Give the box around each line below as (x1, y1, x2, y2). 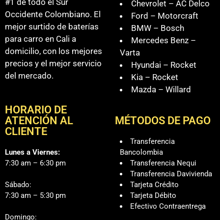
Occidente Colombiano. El (5, 9, 101, 19)
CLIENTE (5, 125, 47, 137)
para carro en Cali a (5, 34, 76, 44)
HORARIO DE (5, 103, 67, 116)
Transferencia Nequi (130, 159, 196, 167)
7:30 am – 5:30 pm (5, 191, 66, 200)
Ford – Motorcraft (131, 11, 198, 21)
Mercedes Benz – (131, 35, 196, 45)
